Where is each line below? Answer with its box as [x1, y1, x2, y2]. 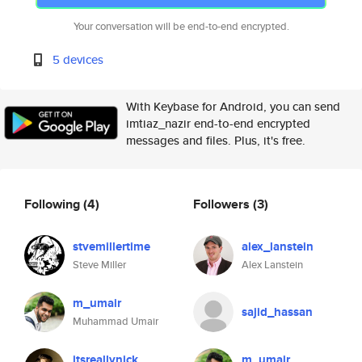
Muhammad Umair [73, 314, 158, 329]
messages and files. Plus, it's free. [126, 132, 305, 149]
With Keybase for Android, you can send [126, 98, 340, 115]
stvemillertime [73, 238, 150, 255]
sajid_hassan [242, 303, 313, 321]
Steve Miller [73, 257, 126, 272]
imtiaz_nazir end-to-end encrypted [126, 115, 310, 132]
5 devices [53, 51, 104, 68]
